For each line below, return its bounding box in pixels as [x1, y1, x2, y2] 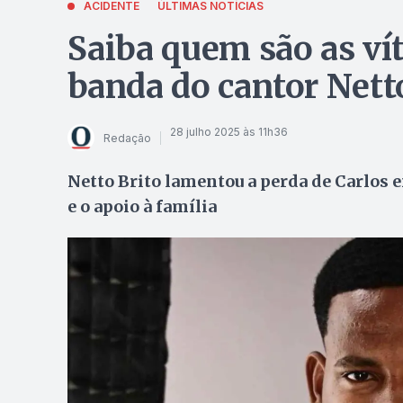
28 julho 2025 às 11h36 [169, 124, 288, 139]
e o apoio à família [67, 196, 217, 217]
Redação [103, 130, 151, 145]
